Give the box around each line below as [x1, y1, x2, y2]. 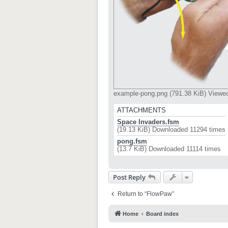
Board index [146, 210, 179, 217]
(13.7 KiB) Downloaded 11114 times [117, 145, 221, 153]
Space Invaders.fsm [117, 118, 179, 126]
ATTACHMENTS [117, 106, 166, 114]
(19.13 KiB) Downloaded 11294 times [117, 125, 225, 133]
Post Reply [113, 172, 146, 182]
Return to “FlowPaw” [118, 190, 174, 197]
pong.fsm [117, 137, 147, 145]
